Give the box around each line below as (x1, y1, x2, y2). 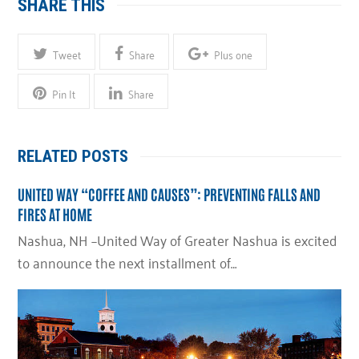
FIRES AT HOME (18, 204, 93, 224)
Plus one (213, 43, 252, 64)
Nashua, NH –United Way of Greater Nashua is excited (18, 227, 337, 253)
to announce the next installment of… (18, 249, 237, 276)
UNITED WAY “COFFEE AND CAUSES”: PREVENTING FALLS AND (18, 184, 321, 204)
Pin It (51, 83, 75, 104)
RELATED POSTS (18, 147, 129, 167)
